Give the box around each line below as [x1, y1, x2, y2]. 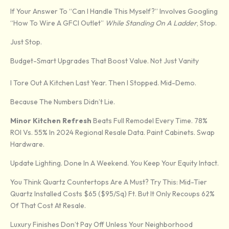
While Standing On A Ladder [105, 18, 197, 28]
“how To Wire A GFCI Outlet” [10, 18, 105, 28]
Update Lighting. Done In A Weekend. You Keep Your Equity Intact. [10, 158, 219, 168]
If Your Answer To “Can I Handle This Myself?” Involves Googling [10, 7, 218, 16]
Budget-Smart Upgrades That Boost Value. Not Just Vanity [10, 56, 199, 66]
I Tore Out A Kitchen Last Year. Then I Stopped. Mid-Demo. [10, 78, 196, 88]
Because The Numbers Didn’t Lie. [10, 97, 115, 107]
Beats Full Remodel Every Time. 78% [91, 116, 208, 126]
